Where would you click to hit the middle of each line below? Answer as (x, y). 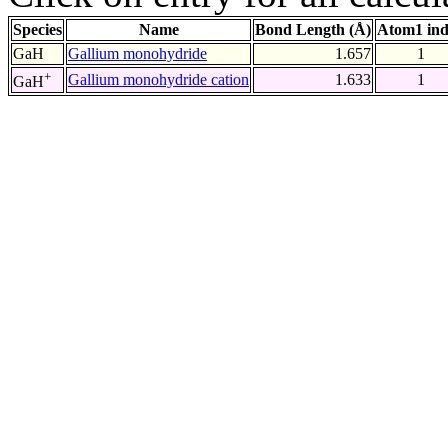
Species (37, 30)
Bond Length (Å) (313, 30)
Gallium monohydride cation (158, 80)
